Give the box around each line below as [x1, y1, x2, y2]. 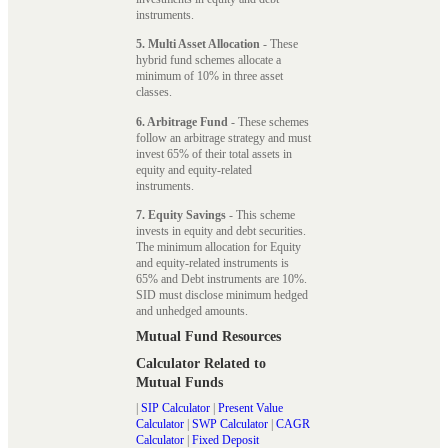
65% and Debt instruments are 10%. [136, 271, 307, 286]
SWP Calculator [192, 416, 268, 431]
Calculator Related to [136, 355, 266, 371]
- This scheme [226, 207, 295, 222]
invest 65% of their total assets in [136, 146, 292, 161]
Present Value [218, 400, 283, 415]
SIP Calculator [141, 400, 210, 415]
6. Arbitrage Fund [136, 114, 228, 129]
